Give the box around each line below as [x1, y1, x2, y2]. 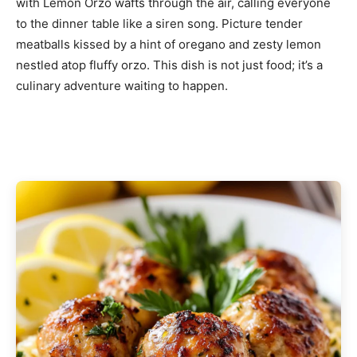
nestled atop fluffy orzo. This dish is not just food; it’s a [16, 57, 323, 73]
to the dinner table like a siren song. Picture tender [16, 16, 303, 32]
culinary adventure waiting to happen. [16, 78, 228, 94]
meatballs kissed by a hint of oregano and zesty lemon [16, 37, 321, 53]
